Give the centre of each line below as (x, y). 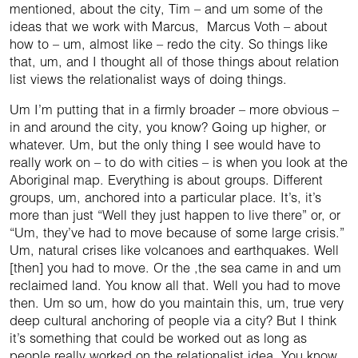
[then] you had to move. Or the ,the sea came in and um (175, 268)
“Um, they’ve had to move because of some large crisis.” (177, 233)
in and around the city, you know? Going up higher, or (168, 127)
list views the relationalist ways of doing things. (148, 80)
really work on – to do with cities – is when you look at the (179, 163)
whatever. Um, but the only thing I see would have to (165, 145)
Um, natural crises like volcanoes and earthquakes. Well (174, 251)
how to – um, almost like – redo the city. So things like (169, 44)
